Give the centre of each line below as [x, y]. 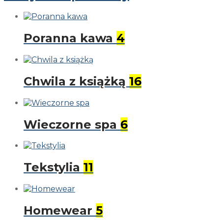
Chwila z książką [76, 81]
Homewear [60, 211]
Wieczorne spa [72, 124]
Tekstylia [54, 167]
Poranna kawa [70, 38]
